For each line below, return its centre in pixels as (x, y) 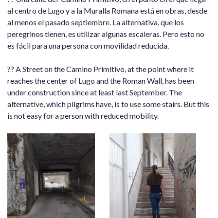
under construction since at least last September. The (95, 92)
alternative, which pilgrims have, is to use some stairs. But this (108, 104)
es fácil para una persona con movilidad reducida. (88, 45)
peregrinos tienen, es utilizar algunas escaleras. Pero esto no (106, 34)
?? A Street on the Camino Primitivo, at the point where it (100, 69)
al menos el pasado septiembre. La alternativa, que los (96, 22)
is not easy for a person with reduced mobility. (83, 115)
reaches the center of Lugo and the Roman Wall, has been (101, 80)
